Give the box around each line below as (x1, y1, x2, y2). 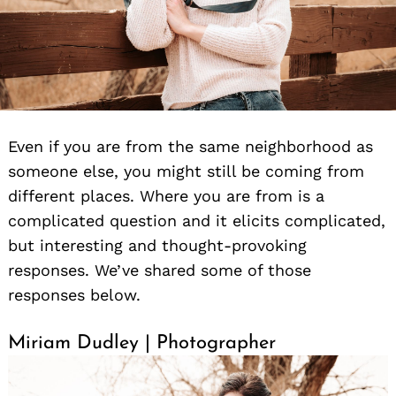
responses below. (8, 285, 141, 304)
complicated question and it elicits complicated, (8, 210, 385, 230)
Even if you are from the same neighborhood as (8, 136, 373, 156)
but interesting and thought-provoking (8, 235, 307, 255)
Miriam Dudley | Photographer (8, 332, 276, 354)
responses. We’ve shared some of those (8, 260, 311, 279)
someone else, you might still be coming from (8, 161, 364, 180)
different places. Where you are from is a (8, 186, 324, 205)
